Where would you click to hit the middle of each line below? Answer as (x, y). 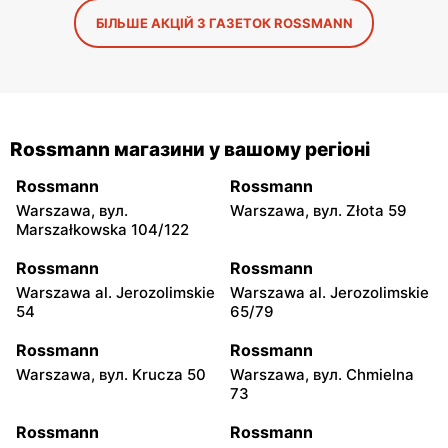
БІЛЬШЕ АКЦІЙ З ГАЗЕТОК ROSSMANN (224, 22)
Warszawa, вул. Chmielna (322, 374)
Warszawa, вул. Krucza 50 (111, 374)
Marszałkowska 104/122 (102, 229)
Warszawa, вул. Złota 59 (318, 210)
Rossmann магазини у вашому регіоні (190, 149)
